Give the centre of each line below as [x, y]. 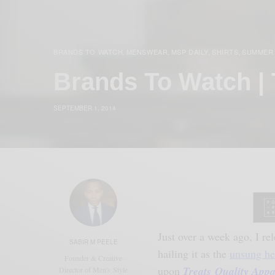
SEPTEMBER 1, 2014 [85, 108]
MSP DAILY [190, 51]
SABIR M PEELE [93, 242]
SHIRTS [225, 51]
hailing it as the [194, 253]
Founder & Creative [93, 258]
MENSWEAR [147, 51]
